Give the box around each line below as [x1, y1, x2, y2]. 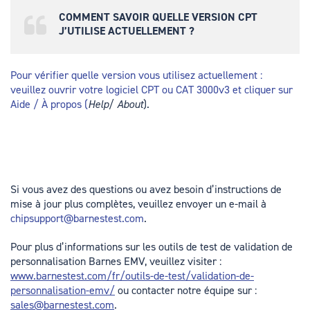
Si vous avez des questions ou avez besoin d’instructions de [10, 182, 282, 197]
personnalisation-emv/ [10, 283, 115, 298]
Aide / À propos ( [10, 97, 88, 112]
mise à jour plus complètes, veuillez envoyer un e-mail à [10, 197, 266, 212]
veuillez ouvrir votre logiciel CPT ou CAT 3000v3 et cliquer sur [10, 82, 293, 98]
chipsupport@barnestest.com [10, 211, 144, 226]
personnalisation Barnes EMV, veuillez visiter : [10, 254, 221, 269]
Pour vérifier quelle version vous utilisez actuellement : [10, 68, 262, 83]
